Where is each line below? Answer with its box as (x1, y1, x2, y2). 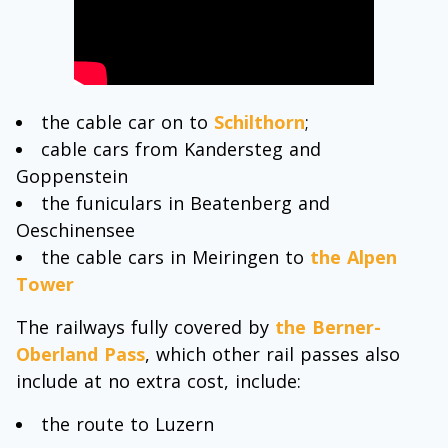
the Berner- (275, 315, 381, 340)
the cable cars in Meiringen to (41, 245, 310, 270)
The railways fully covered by (16, 315, 275, 340)
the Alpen (310, 245, 397, 270)
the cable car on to (41, 110, 214, 135)
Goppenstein (16, 164, 128, 189)
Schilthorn (214, 110, 305, 135)
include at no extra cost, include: (16, 369, 301, 394)
